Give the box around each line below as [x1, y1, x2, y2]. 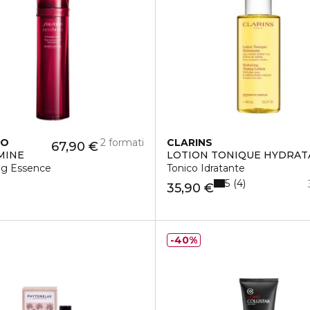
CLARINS [166, 136, 212, 149]
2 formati [100, 136, 144, 149]
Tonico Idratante [166, 162, 245, 174]
